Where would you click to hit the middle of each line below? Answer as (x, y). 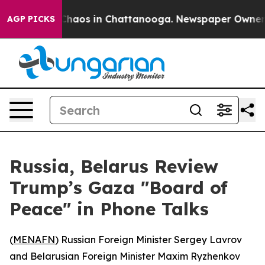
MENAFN (34, 240)
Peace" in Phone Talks (109, 209)
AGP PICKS (31, 19)
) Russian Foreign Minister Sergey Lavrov (148, 240)
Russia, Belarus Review (114, 166)
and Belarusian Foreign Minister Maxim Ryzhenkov (125, 256)
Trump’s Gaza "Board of (119, 188)
